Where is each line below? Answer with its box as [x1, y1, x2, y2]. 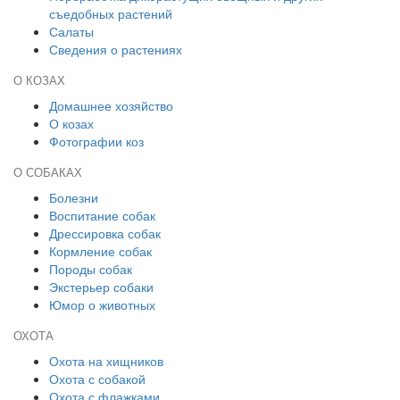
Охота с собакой [49, 370, 146, 387]
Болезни [49, 188, 98, 206]
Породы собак [49, 260, 132, 278]
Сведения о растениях [49, 40, 182, 58]
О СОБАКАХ [13, 167, 82, 179]
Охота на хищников [49, 352, 163, 370]
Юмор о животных [49, 296, 155, 313]
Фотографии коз [49, 132, 144, 150]
